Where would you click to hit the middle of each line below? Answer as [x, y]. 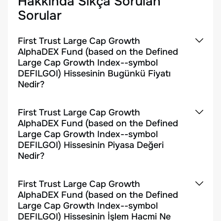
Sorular [40, 16]
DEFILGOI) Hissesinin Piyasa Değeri [91, 145]
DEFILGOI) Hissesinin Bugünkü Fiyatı [94, 74]
